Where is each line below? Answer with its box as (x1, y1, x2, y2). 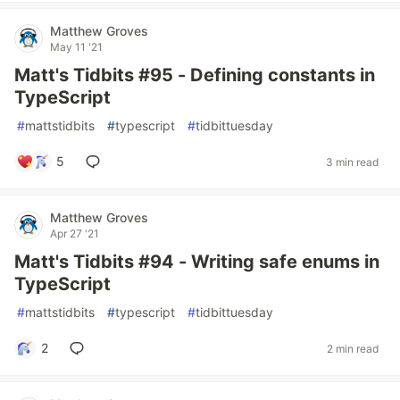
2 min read (327, 341, 379, 355)
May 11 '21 (50, 40, 103, 54)
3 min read (326, 154, 379, 169)
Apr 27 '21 (50, 227, 99, 240)
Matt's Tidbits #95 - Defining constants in (14, 64, 375, 86)
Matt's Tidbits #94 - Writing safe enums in (14, 251, 379, 272)
